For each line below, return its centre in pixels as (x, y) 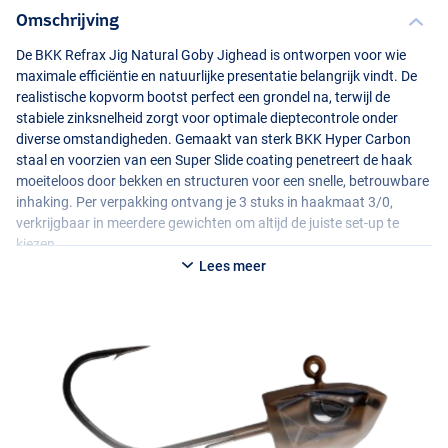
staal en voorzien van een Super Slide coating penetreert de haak (214, 160)
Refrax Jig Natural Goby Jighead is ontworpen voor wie (234, 55)
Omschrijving (67, 20)
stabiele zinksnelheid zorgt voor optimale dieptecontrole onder (207, 118)
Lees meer (231, 265)
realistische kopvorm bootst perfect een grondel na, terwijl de (203, 97)
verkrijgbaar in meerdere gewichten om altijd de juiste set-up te (207, 223)
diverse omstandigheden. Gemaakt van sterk (155, 139)
